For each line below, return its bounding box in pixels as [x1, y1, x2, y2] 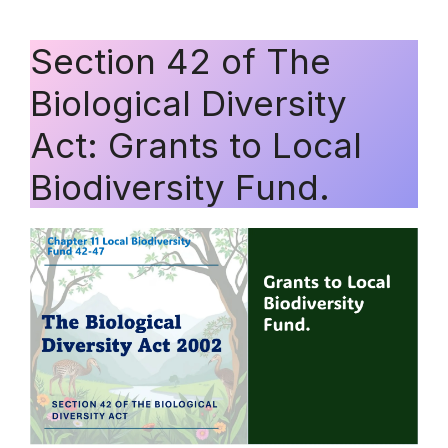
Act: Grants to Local [30, 123, 362, 166]
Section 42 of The [30, 39, 331, 82]
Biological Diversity [30, 81, 347, 124]
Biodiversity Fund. [30, 165, 330, 208]
